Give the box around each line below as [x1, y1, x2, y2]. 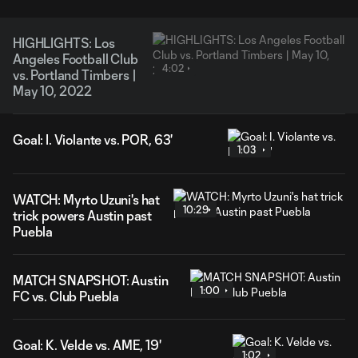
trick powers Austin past [13, 208, 153, 223]
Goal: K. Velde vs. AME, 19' [13, 337, 161, 352]
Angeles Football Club [13, 51, 138, 66]
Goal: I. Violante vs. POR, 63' [13, 132, 173, 147]
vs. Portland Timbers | [13, 67, 137, 82]
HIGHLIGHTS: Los [13, 35, 115, 50]
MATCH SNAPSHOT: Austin [13, 272, 169, 288]
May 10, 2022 [13, 83, 93, 98]
